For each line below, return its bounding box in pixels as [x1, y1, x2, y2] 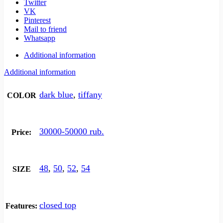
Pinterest [24, 16, 51, 25]
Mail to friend [24, 25, 67, 34]
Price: [11, 128, 31, 137]
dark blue [39, 89, 73, 100]
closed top [39, 200, 76, 210]
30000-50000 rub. [39, 126, 104, 136]
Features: [5, 202, 37, 211]
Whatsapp [24, 34, 55, 43]
